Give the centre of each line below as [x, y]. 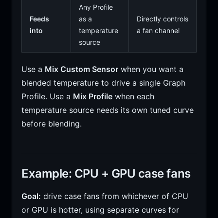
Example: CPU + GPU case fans [106, 173]
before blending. [51, 124]
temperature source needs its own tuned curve [107, 110]
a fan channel [158, 30]
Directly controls [162, 19]
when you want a [151, 69]
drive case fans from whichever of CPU [114, 196]
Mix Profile [92, 96]
